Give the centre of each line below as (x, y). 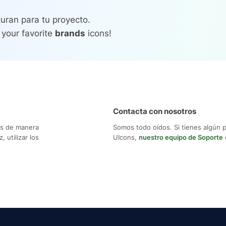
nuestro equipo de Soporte (181, 137)
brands (70, 34)
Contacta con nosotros (155, 111)
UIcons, (126, 137)
